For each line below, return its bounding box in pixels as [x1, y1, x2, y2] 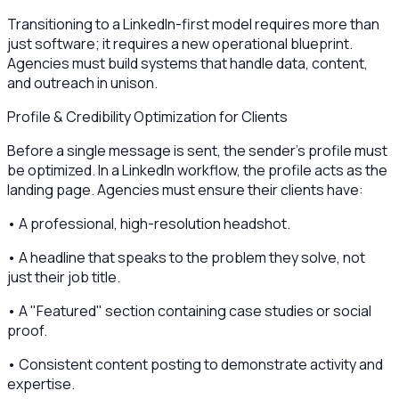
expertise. [7, 373, 75, 394]
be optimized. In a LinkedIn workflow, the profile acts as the [7, 159, 387, 180]
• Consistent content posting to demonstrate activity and [7, 354, 383, 374]
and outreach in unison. [7, 72, 158, 93]
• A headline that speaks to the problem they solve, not [7, 247, 365, 267]
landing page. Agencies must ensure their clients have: [7, 179, 363, 199]
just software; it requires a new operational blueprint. [7, 33, 353, 53]
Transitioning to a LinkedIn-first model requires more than [7, 13, 379, 34]
